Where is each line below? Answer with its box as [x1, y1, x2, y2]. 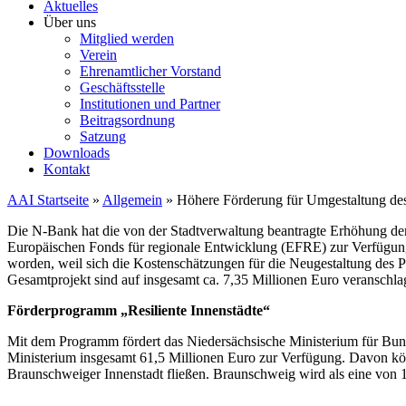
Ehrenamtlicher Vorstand [80, 63, 221, 79]
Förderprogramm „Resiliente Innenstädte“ [7, 303, 270, 318]
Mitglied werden [80, 31, 174, 46]
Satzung [80, 129, 126, 144]
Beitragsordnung [80, 112, 175, 128]
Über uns [43, 14, 96, 30]
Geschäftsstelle [80, 80, 165, 95]
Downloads [43, 145, 110, 160]
